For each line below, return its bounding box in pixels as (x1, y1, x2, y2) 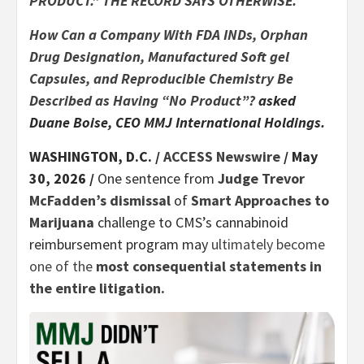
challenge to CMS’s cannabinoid (97, 212, 288, 232)
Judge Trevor (218, 168, 305, 188)
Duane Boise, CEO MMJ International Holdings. (29, 112, 325, 132)
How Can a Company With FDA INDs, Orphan (29, 24, 308, 44)
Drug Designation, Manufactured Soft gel (29, 46, 289, 66)
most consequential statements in (96, 256, 322, 275)
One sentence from (97, 168, 218, 188)
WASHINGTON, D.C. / (29, 146, 163, 166)
